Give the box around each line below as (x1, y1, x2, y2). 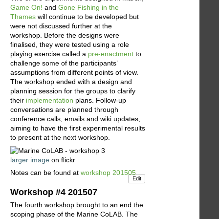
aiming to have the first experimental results (10, 124, 145, 132)
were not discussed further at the (10, 22, 112, 30)
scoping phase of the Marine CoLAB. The (10, 210, 138, 218)
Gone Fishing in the (58, 3, 119, 12)
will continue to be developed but (36, 13, 139, 21)
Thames (10, 13, 36, 21)
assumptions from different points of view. (10, 68, 138, 77)
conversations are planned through (10, 106, 118, 114)
